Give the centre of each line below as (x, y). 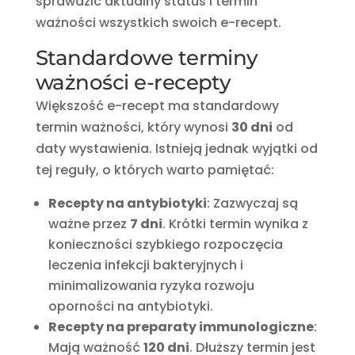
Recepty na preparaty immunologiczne (181, 326)
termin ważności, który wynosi (133, 127)
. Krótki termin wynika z (235, 223)
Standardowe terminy (147, 57)
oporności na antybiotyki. (130, 306)
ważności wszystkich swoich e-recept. (158, 22)
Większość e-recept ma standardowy (157, 105)
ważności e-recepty (133, 82)
